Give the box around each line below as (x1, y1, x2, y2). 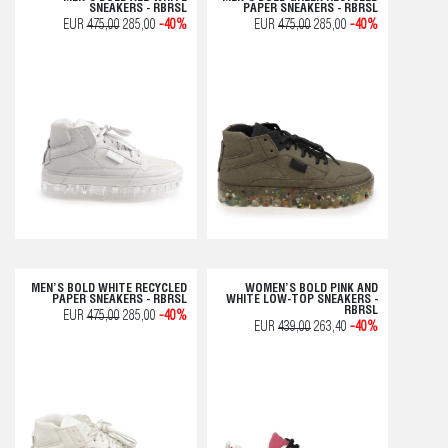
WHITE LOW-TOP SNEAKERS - (226, 293, 378, 306)
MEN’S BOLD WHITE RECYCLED (30, 282, 187, 295)
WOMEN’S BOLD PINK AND (245, 282, 378, 295)
